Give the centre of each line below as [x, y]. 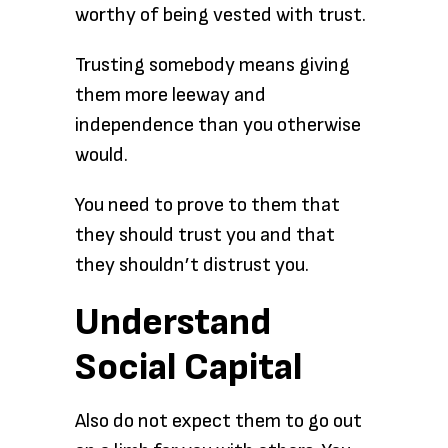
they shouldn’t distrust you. [192, 265]
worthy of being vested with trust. [220, 15]
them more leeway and [170, 95]
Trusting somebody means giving [212, 65]
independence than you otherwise [218, 125]
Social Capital [188, 367]
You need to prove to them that [207, 205]
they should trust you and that [205, 235]
